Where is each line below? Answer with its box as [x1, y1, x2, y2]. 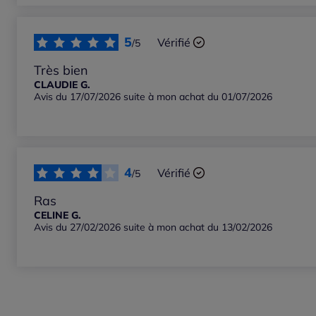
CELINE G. [34, 209, 81, 222]
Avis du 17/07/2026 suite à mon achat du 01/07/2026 [34, 90, 272, 104]
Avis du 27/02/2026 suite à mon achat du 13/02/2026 [34, 221, 272, 234]
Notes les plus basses [28, 8, 142, 23]
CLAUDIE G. [34, 78, 90, 92]
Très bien [34, 62, 88, 79]
